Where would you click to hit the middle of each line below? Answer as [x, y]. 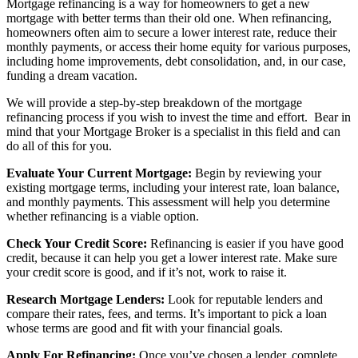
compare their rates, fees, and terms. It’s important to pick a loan [167, 313]
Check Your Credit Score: [77, 243]
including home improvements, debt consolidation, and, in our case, [176, 61]
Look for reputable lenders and [244, 299]
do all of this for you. [59, 145]
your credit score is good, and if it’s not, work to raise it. [147, 272]
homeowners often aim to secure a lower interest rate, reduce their [171, 32]
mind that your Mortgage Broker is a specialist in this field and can [173, 131]
